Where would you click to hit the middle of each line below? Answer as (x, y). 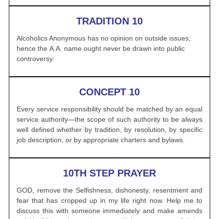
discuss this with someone (60, 211)
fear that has (39, 200)
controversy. (35, 59)
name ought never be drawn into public (123, 48)
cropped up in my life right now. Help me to (131, 200)
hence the (33, 48)
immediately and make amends (153, 211)
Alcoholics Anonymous (51, 38)
